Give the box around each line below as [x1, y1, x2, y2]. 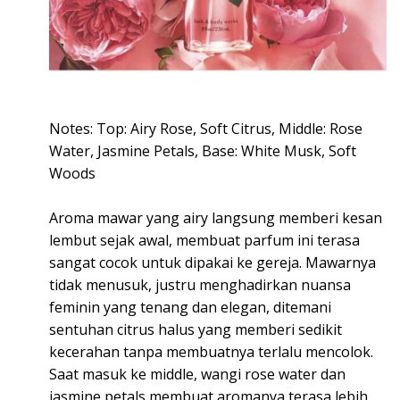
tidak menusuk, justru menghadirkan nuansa [49, 274, 351, 295]
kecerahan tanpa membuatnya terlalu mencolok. [49, 341, 373, 362]
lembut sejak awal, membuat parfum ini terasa [49, 229, 360, 250]
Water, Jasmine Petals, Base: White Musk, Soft [49, 140, 356, 161]
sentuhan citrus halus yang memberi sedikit [49, 319, 342, 339]
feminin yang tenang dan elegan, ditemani [49, 296, 331, 317]
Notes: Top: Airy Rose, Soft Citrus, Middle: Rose [49, 118, 362, 138]
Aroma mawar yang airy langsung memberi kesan [49, 207, 382, 228]
